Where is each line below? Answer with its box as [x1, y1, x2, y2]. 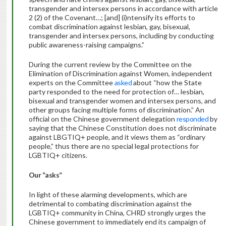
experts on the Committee [28, 78, 115, 87]
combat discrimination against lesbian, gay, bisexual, [28, 22, 190, 31]
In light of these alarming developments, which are [28, 190, 187, 199]
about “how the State [132, 78, 202, 87]
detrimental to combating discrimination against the [28, 199, 192, 208]
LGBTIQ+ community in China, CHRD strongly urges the [28, 208, 206, 217]
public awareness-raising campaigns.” [28, 40, 146, 49]
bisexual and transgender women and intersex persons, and [28, 96, 216, 105]
